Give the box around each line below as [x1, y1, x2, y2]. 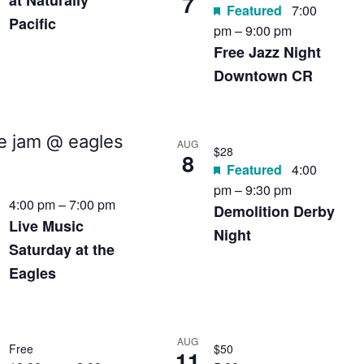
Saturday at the [8, 239, 115, 260]
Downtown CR [214, 65, 314, 86]
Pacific [8, 13, 56, 34]
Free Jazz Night [214, 41, 322, 63]
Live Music [8, 215, 84, 236]
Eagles [8, 262, 56, 284]
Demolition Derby [214, 201, 336, 222]
